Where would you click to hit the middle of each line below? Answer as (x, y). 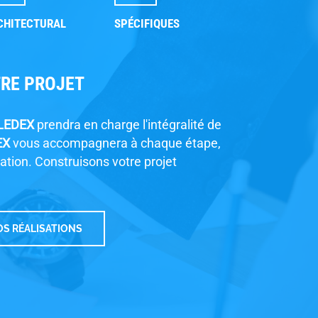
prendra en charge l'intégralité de (128, 125)
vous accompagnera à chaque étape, (115, 143)
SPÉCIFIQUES (147, 24)
